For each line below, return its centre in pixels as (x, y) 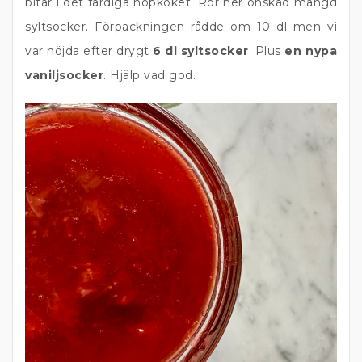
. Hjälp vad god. (149, 75)
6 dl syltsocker (201, 51)
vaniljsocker (64, 75)
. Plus (267, 51)
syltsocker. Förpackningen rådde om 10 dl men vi (181, 27)
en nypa (311, 51)
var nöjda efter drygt (89, 51)
